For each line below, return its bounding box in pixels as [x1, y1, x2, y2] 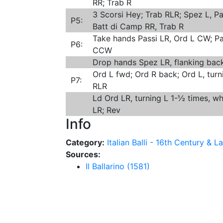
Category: [66, 137, 105, 147]
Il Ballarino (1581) [86, 161, 150, 171]
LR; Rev [93, 105, 120, 115]
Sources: [66, 149, 101, 159]
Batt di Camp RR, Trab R [93, 21, 184, 31]
